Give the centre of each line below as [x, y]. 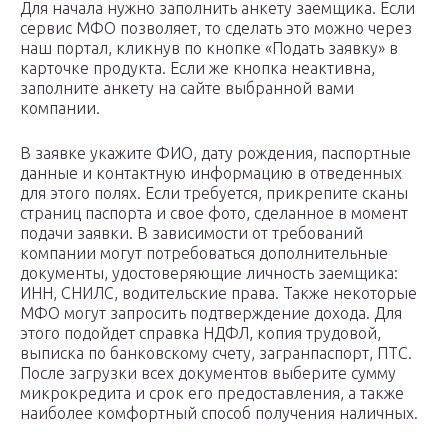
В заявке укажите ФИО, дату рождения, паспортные [215, 153]
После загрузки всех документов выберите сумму [208, 373]
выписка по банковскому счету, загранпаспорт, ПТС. [216, 353]
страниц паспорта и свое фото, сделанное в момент [214, 213]
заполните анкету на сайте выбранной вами [187, 88]
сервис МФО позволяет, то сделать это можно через [216, 28]
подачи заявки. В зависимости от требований [191, 233]
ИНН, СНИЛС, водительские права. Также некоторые [218, 293]
